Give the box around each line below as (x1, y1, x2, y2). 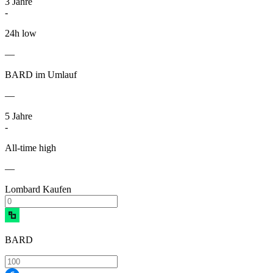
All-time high (5, 143, 56, 154)
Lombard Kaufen (5, 184, 71, 195)
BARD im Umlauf (5, 69, 77, 80)
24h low (5, 28, 37, 39)
